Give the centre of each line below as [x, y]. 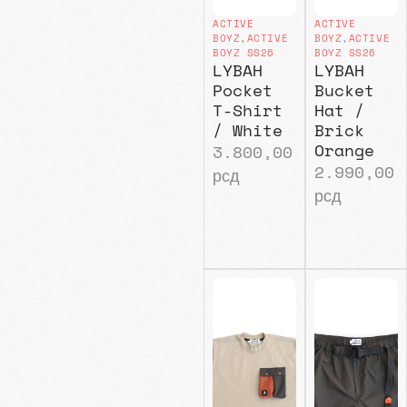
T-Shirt [247, 109]
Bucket [344, 89]
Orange [344, 149]
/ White [247, 129]
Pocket [242, 89]
